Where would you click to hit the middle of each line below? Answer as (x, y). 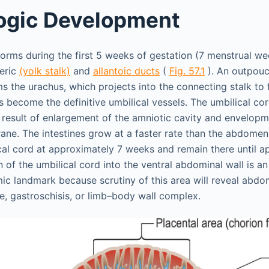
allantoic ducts (126, 71)
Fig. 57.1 (187, 71)
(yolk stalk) (45, 71)
